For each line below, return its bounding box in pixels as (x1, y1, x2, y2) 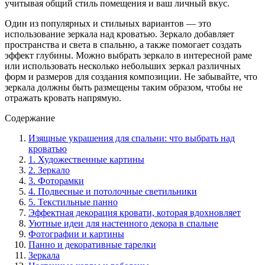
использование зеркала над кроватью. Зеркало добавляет (5, 28, 234, 39)
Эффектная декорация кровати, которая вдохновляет (28, 207, 241, 218)
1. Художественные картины (28, 154, 144, 164)
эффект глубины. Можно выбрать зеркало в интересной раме (5, 50, 252, 60)
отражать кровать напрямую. (5, 92, 121, 103)
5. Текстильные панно (28, 196, 118, 207)
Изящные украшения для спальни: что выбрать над (28, 132, 235, 143)
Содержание (5, 112, 55, 123)
